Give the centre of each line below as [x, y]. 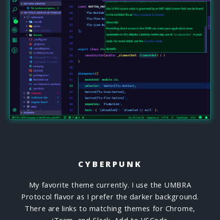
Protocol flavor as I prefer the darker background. [110, 196]
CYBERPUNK [110, 164]
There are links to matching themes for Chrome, [110, 208]
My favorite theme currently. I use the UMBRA [110, 184]
